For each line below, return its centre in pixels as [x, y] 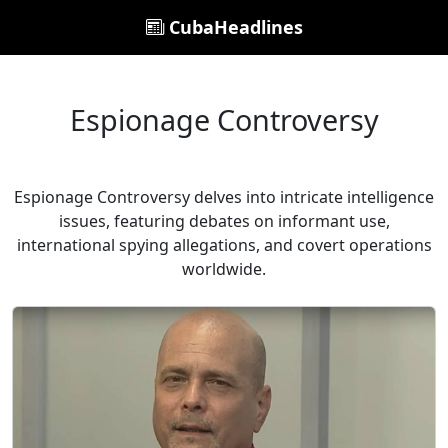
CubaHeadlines [233, 27]
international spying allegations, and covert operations [224, 245]
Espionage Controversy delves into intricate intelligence [224, 197]
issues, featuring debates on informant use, [224, 221]
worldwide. [224, 269]
